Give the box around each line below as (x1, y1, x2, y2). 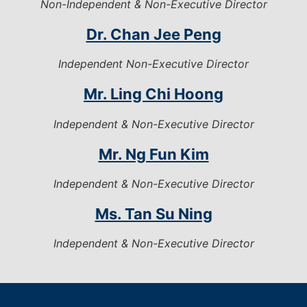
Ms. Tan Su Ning (95, 205, 212, 223)
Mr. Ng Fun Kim (98, 145, 209, 163)
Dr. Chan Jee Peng (86, 25, 221, 43)
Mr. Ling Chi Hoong (84, 85, 223, 103)
